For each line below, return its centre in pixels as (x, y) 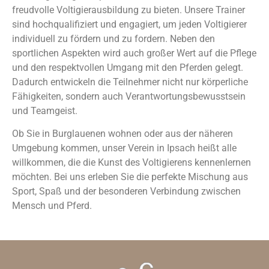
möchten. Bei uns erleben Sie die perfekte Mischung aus (130, 177)
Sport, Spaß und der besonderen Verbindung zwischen (126, 192)
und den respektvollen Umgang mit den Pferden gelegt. (128, 68)
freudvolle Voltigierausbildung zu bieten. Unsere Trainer (128, 10)
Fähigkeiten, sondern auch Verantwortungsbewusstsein (129, 96)
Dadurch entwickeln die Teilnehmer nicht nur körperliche (130, 82)
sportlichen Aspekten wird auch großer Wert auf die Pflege (134, 53)
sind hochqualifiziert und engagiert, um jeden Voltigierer (129, 24)
